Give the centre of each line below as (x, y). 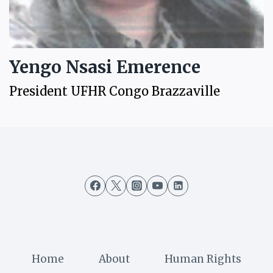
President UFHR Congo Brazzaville (115, 91)
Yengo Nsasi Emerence (105, 67)
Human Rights (203, 259)
